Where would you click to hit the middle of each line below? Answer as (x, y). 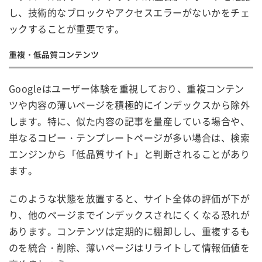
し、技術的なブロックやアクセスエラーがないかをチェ (129, 12)
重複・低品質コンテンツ (54, 54)
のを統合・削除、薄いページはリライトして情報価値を (129, 247)
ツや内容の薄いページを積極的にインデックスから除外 (129, 104)
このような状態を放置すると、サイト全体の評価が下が (129, 198)
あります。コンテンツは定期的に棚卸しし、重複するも (129, 231)
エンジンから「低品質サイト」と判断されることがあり (129, 154)
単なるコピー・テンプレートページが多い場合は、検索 (129, 137)
